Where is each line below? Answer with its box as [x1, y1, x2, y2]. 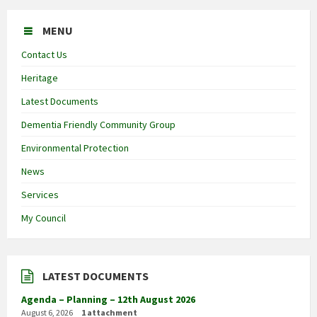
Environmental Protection [21, 142, 129, 155]
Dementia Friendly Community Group [21, 118, 175, 132]
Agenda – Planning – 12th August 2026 [21, 293, 195, 306]
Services [21, 188, 59, 202]
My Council [21, 212, 66, 225]
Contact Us [21, 48, 67, 62]
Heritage [21, 71, 58, 85]
